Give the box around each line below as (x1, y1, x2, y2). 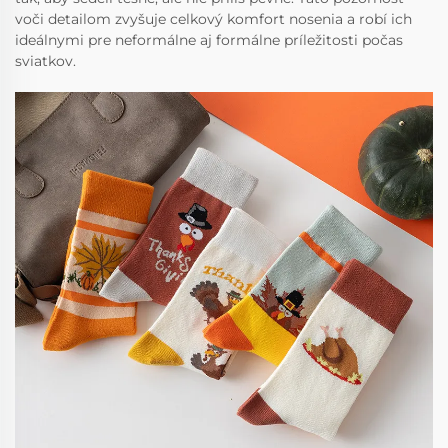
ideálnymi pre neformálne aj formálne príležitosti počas (15, 31, 403, 50)
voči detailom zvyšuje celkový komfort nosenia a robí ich (15, 10, 412, 29)
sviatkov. (15, 52, 76, 71)
